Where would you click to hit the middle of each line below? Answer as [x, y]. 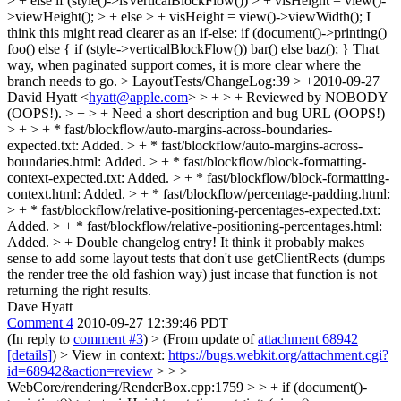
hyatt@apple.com [138, 97]
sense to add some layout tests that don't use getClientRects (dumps [196, 258]
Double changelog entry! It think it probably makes [218, 242]
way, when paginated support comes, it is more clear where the [184, 65]
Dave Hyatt [40, 307]
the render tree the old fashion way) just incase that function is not [192, 274]
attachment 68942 [308, 339]
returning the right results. [79, 290]
